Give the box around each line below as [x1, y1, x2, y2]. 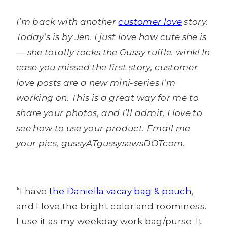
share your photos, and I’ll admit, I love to [16, 108, 202, 119]
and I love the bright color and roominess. [16, 201, 207, 212]
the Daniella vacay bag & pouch [49, 186, 192, 197]
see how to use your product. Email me [16, 123, 191, 134]
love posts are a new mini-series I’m [16, 78, 176, 88]
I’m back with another [16, 17, 119, 27]
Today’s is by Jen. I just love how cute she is [16, 32, 207, 43]
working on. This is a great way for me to [16, 93, 199, 103]
